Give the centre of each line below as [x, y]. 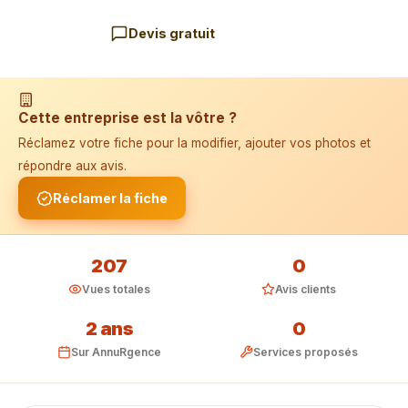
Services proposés [306, 352]
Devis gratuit [171, 33]
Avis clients [306, 289]
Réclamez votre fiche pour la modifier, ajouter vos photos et [194, 143]
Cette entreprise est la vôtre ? [127, 118]
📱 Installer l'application [116, 46]
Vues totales [116, 289]
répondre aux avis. [72, 166]
